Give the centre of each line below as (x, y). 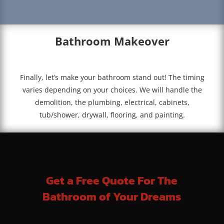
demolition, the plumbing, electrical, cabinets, (112, 102)
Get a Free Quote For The (112, 180)
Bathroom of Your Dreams (112, 196)
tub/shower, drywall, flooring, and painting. (112, 115)
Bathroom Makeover (112, 41)
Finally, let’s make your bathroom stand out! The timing (112, 77)
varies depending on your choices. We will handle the (112, 90)
